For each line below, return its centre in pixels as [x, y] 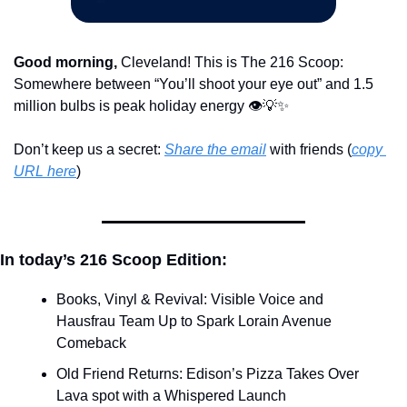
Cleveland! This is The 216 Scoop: [230, 63]
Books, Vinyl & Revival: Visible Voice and [190, 300]
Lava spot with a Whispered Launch [171, 396]
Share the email [215, 150]
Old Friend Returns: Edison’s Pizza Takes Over [208, 374]
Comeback [91, 343]
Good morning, [65, 63]
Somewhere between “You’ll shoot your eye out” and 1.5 [194, 84]
